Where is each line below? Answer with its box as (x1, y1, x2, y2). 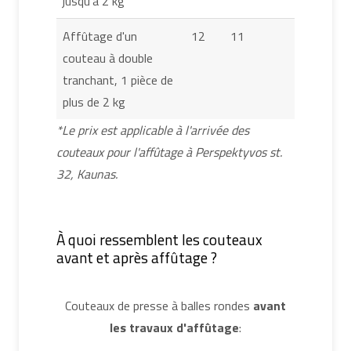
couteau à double (63, 48, 153, 67)
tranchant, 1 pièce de (63, 70, 173, 89)
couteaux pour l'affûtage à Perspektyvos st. (56, 142, 282, 161)
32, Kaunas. (56, 164, 118, 183)
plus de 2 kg (63, 92, 125, 111)
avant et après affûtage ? (56, 246, 217, 270)
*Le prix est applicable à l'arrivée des (56, 120, 249, 139)
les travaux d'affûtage (110, 317, 239, 337)
